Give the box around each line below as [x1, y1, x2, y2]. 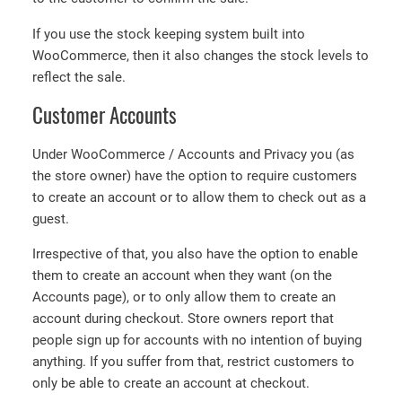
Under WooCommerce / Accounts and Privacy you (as [32, 145, 354, 162]
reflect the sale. [32, 68, 126, 85]
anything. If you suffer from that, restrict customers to [32, 354, 354, 371]
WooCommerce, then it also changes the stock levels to [32, 47, 369, 64]
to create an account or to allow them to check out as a [32, 188, 366, 205]
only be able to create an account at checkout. [32, 375, 310, 392]
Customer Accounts [32, 100, 177, 129]
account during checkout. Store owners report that [32, 310, 334, 328]
